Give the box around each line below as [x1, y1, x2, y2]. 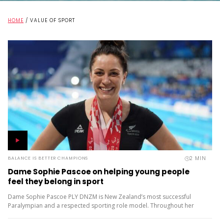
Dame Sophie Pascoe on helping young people [8, 166, 190, 177]
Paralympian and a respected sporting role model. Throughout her [8, 201, 194, 210]
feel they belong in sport [8, 176, 104, 187]
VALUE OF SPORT [30, 17, 75, 24]
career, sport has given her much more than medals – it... [8, 210, 165, 219]
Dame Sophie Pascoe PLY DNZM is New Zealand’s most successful [8, 192, 191, 201]
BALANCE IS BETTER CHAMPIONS [8, 155, 88, 161]
